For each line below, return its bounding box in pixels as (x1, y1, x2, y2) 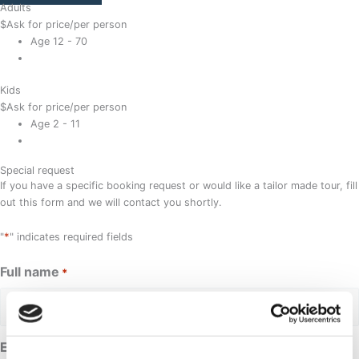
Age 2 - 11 (30, 117, 81, 130)
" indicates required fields (10, 231, 133, 244)
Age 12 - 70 (30, 34, 88, 47)
